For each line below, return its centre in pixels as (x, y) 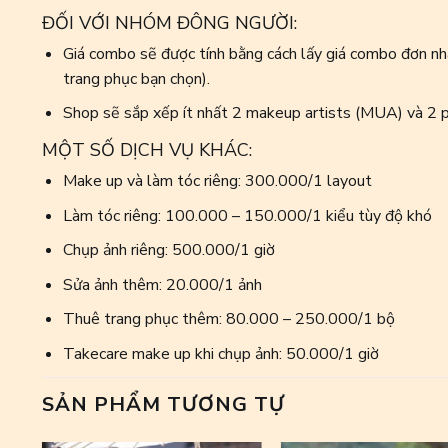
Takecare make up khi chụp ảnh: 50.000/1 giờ (220, 353)
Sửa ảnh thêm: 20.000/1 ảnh (162, 284)
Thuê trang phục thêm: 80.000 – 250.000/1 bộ (228, 319)
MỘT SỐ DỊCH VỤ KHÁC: (147, 149)
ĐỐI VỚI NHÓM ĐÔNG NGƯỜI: (169, 22)
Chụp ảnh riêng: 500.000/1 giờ (168, 250)
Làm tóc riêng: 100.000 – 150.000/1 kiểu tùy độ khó (247, 215)
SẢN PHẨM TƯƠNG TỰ (163, 404)
